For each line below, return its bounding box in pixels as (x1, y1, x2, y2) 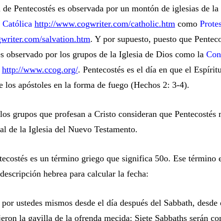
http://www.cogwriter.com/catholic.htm (34, 19, 175, 29)
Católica (2, 19, 35, 29)
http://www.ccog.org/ (1, 65, 78, 74)
